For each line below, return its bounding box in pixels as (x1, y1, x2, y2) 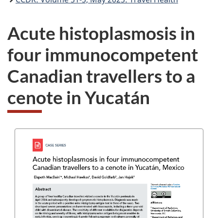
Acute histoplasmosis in (7, 21, 195, 44)
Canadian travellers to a (7, 64, 195, 87)
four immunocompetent (7, 43, 198, 65)
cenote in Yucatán (7, 86, 150, 108)
